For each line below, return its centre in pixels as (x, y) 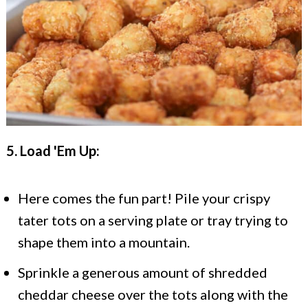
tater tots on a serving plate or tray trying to (153, 220)
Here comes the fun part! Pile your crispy (144, 198)
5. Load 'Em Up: (53, 150)
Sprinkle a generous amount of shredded (143, 272)
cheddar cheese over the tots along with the (153, 294)
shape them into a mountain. (104, 242)
